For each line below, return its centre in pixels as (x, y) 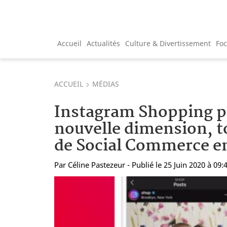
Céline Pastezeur (97, 164)
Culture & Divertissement (168, 43)
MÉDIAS (106, 84)
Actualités (103, 43)
